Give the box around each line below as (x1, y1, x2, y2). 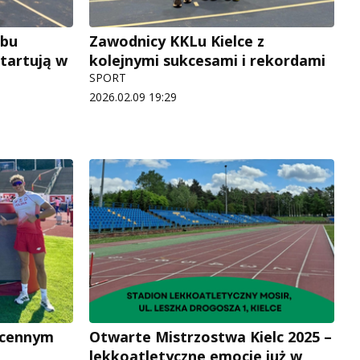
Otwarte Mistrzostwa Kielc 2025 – (89, 326, 332, 346)
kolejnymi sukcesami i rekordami (89, 51, 325, 71)
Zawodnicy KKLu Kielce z (89, 31, 264, 51)
